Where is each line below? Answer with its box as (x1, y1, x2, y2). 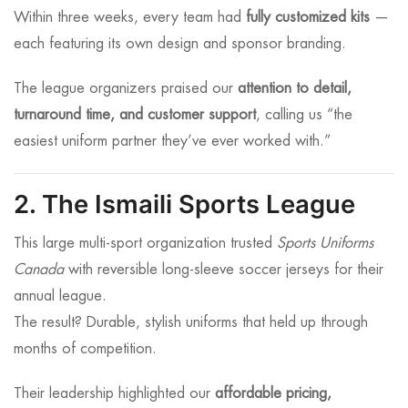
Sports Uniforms (277, 236, 373, 251)
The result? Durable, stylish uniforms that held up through (14, 315, 368, 331)
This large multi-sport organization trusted (14, 236, 277, 251)
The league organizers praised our (14, 81, 238, 97)
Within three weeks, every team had (14, 10, 246, 25)
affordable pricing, (215, 386, 331, 402)
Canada (14, 262, 64, 278)
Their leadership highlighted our (14, 386, 215, 402)
